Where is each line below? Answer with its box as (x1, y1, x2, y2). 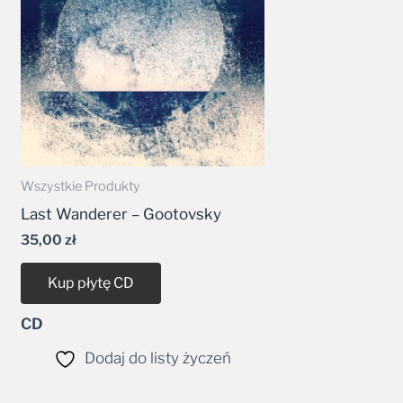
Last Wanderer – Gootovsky (21, 204, 222, 223)
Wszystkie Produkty (21, 178, 141, 195)
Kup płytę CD (48, 273, 135, 291)
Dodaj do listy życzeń (84, 348, 231, 367)
